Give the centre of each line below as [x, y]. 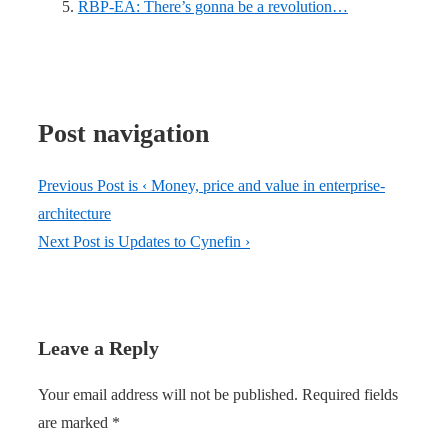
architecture [74, 213]
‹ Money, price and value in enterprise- [263, 185]
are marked [75, 422]
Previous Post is [90, 185]
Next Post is [78, 241]
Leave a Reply [98, 347]
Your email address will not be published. [168, 394]
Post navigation [123, 134]
